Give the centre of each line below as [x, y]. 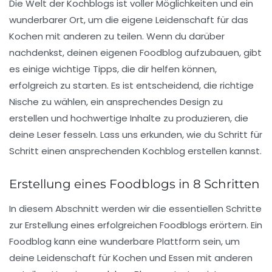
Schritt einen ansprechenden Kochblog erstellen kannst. [135, 151]
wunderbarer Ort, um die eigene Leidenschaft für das [129, 20]
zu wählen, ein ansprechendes [109, 102]
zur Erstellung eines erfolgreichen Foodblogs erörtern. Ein [136, 225]
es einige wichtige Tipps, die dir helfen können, [113, 69]
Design [195, 102]
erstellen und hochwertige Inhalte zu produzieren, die [129, 118]
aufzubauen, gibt [222, 53]
